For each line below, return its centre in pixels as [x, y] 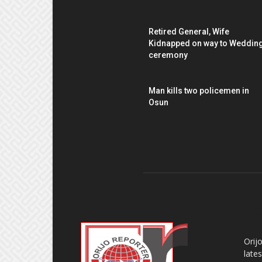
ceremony [168, 55]
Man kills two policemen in [199, 90]
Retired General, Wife [189, 31]
